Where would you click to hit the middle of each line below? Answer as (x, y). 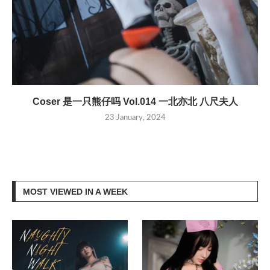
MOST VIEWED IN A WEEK (75, 191)
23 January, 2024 (135, 118)
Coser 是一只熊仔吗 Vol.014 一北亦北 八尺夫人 (135, 101)
